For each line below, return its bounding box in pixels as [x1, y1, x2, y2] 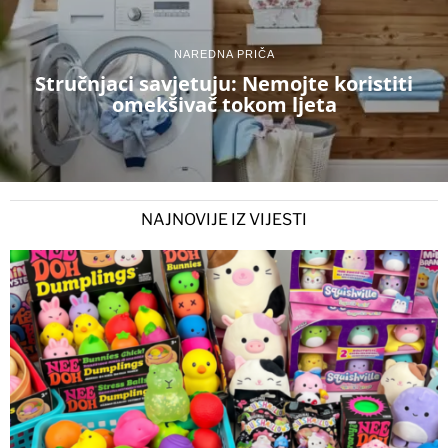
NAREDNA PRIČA [173, 48, 275, 61]
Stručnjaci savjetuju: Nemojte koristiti [35, 70, 413, 98]
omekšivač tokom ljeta [111, 91, 337, 119]
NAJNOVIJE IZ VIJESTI [141, 209, 307, 229]
